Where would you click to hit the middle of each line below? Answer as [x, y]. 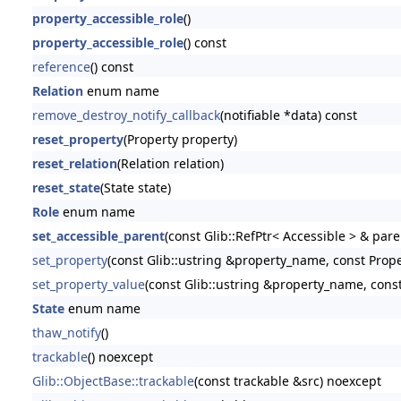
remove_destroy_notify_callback [126, 115]
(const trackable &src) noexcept [287, 380]
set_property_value [88, 284]
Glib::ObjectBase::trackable [113, 380]
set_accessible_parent [98, 235]
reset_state [66, 187]
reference [61, 66]
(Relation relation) [170, 163]
